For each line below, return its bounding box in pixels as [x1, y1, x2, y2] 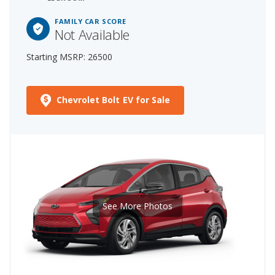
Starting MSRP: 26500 [26, 50, 112, 63]
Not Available [55, 25, 130, 44]
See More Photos [103, 199, 172, 212]
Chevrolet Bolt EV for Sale [56, 93, 171, 106]
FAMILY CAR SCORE [55, 16, 126, 26]
